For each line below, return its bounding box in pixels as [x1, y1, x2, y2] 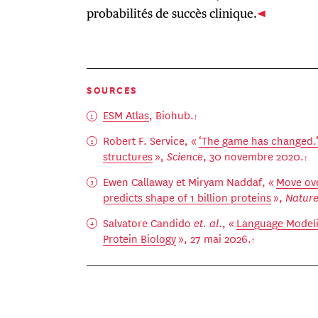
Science [167, 148, 204, 165]
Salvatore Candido [103, 214, 194, 231]
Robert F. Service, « [103, 132, 199, 149]
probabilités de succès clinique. [87, 5, 258, 21]
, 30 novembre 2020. [203, 148, 305, 165]
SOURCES [87, 82, 138, 97]
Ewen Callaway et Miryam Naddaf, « [103, 172, 277, 190]
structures [103, 148, 153, 165]
